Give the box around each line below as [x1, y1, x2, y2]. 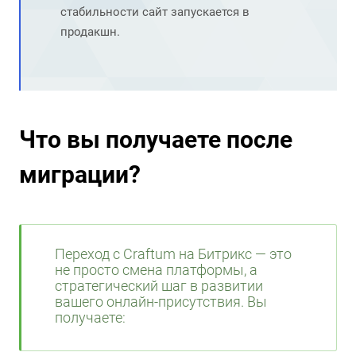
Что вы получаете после [19, 126, 292, 154]
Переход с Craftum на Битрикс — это [55, 246, 292, 263]
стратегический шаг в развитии [55, 278, 263, 295]
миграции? [19, 161, 141, 189]
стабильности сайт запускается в [60, 5, 250, 20]
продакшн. [60, 25, 120, 40]
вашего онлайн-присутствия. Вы [55, 294, 267, 311]
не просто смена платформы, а [55, 262, 257, 279]
